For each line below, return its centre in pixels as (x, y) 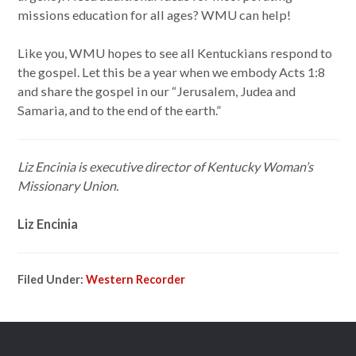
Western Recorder (136, 280)
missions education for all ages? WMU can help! (155, 14)
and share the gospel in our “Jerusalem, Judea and (157, 91)
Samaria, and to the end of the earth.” (120, 110)
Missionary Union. (68, 185)
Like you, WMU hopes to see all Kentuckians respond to (175, 52)
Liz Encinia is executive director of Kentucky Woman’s (166, 166)
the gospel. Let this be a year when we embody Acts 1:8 (172, 72)
